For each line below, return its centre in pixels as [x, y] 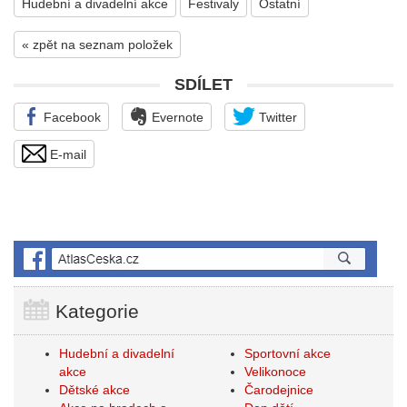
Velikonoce [275, 372]
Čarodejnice [279, 390]
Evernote [176, 117]
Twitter [276, 117]
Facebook [70, 117]
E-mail [66, 154]
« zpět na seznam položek [97, 45]
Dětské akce [94, 390]
